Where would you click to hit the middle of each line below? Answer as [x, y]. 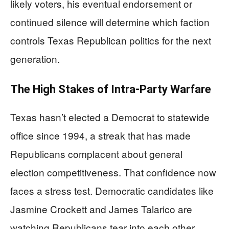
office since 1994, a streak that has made [100, 135]
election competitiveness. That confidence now [113, 172]
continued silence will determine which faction [110, 22]
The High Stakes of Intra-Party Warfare [111, 89]
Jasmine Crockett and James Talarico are [101, 209]
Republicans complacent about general [96, 154]
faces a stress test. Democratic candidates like [112, 190]
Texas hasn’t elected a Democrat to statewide [110, 117]
